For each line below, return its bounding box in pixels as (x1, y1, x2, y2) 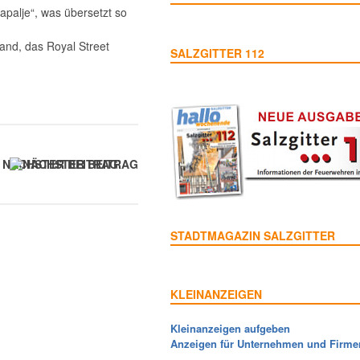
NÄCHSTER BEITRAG (2, 156, 118, 172)
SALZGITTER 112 (170, 45, 264, 61)
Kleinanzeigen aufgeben (170, 321, 290, 336)
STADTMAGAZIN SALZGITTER (170, 227, 335, 243)
